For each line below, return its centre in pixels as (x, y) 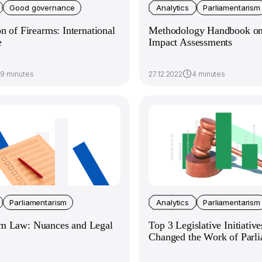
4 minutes (209, 74)
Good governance (42, 7)
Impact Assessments (191, 42)
